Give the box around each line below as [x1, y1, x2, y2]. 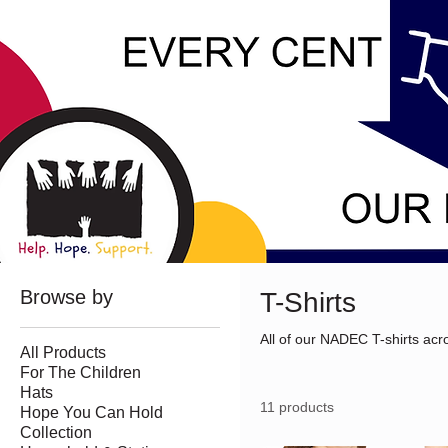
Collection [20, 423, 92, 441]
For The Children [20, 363, 141, 381]
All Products [20, 343, 106, 361]
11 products [260, 398, 334, 415]
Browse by [20, 285, 113, 308]
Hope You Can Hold [20, 403, 163, 421]
